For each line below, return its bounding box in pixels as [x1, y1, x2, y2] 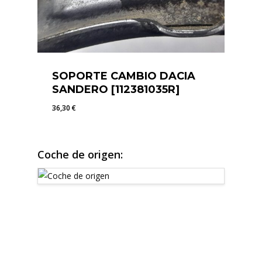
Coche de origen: [37, 147, 123, 161]
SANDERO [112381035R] [52, 82, 180, 96]
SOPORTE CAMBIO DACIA [52, 69, 195, 82]
